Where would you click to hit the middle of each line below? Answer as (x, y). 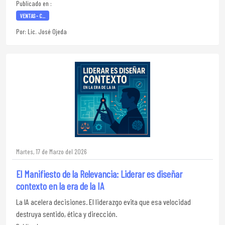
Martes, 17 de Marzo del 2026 (51, 151)
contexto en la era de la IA (60, 186)
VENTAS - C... (32, 16)
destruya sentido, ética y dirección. (67, 214)
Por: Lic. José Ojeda (41, 31)
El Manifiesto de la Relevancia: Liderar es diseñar (99, 174)
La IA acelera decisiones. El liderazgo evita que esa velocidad (103, 202)
